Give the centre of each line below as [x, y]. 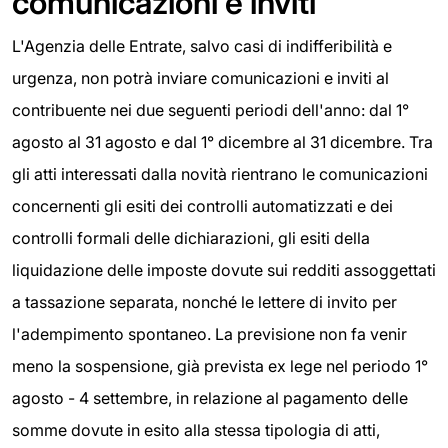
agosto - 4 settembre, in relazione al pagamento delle [210, 397]
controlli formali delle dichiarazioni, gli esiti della [191, 237]
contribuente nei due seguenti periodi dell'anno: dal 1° [210, 109]
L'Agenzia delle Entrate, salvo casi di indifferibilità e [202, 45]
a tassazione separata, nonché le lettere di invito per [204, 301]
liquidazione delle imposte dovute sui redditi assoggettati [224, 269]
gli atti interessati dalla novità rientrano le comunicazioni [220, 173]
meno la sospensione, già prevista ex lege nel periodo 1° [220, 365]
